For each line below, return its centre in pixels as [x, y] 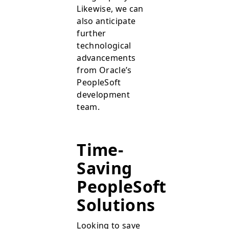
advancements [106, 58]
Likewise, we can [110, 9]
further [91, 33]
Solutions [118, 205]
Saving [105, 168]
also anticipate [106, 21]
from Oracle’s [104, 70]
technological [104, 46]
